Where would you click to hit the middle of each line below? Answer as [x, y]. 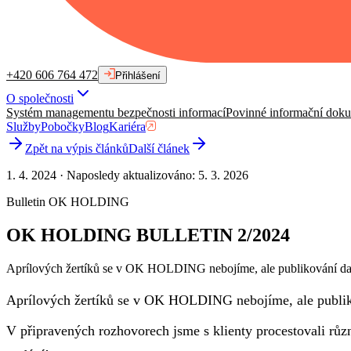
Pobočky [63, 126]
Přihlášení [138, 75]
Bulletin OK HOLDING [68, 201]
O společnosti [40, 98]
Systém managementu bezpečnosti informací [116, 112]
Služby [24, 126]
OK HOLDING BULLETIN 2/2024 [148, 235]
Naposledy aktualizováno [129, 175]
